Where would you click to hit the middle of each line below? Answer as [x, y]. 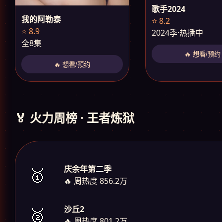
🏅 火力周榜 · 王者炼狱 [75, 117]
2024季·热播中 [178, 33]
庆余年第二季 [88, 169]
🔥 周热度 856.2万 [96, 181]
